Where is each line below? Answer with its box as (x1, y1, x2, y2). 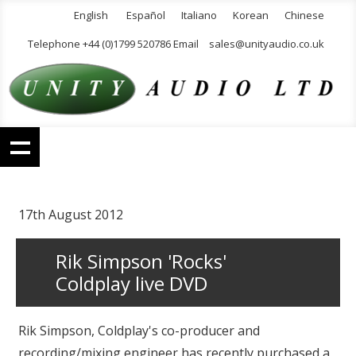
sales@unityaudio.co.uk (209, 37, 324, 51)
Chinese (284, 8, 324, 22)
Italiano (181, 8, 217, 22)
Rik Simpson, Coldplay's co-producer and (18, 322, 260, 340)
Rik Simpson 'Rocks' (56, 248, 226, 275)
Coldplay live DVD (56, 270, 207, 297)
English (74, 8, 108, 22)
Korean (233, 8, 269, 22)
